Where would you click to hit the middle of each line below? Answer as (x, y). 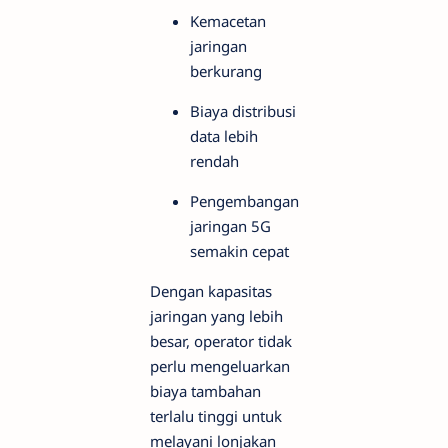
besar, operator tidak (221, 340)
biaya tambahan (205, 390)
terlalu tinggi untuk (216, 415)
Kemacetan (228, 20)
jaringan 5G (230, 225)
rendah (214, 160)
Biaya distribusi (243, 110)
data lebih (224, 135)
